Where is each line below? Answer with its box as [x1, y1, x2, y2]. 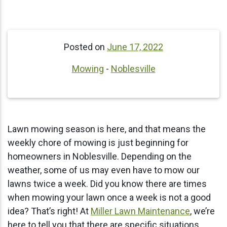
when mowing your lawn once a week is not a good [8, 192, 211, 203]
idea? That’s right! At [8, 206, 91, 216]
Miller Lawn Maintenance [91, 206, 190, 216]
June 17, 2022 [107, 42, 163, 52]
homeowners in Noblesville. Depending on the [8, 151, 192, 162]
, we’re [190, 206, 215, 216]
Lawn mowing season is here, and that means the [8, 124, 206, 134]
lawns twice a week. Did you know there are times [8, 178, 207, 189]
